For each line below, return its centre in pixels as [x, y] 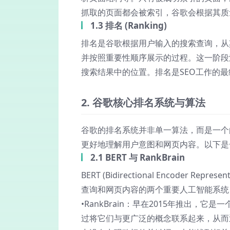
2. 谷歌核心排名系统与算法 [143, 102]
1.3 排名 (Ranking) [129, 25]
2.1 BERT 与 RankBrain [138, 157]
